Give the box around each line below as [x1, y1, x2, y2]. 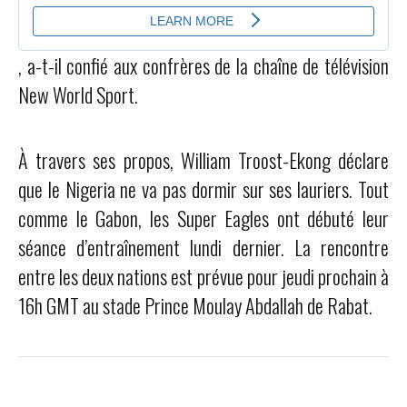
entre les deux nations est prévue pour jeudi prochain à [18, 262, 389, 292]
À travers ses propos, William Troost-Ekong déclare [18, 145, 389, 175]
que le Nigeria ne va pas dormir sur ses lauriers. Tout [18, 174, 389, 204]
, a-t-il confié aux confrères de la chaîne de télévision [18, 51, 389, 81]
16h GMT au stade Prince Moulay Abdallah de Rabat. [18, 291, 372, 321]
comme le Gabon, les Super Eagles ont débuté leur [18, 203, 389, 233]
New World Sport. [18, 80, 138, 110]
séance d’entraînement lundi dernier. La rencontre [18, 233, 389, 263]
